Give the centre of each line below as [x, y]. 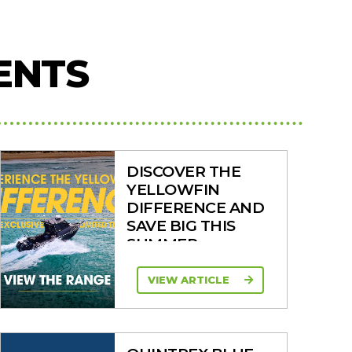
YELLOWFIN [173, 189]
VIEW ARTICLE [191, 280]
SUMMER [162, 243]
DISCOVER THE [184, 171]
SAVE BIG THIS [181, 225]
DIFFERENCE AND [196, 207]
